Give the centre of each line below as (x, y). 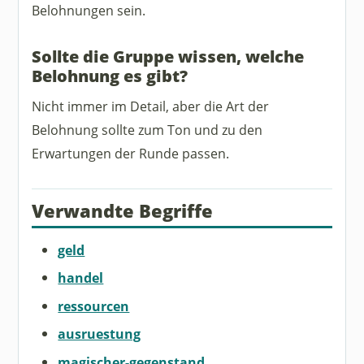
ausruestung (100, 334)
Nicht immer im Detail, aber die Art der (151, 106)
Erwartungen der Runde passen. (131, 153)
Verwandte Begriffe (123, 210)
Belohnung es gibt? (110, 75)
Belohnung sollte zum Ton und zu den (147, 129)
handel (81, 278)
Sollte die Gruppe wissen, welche (168, 56)
